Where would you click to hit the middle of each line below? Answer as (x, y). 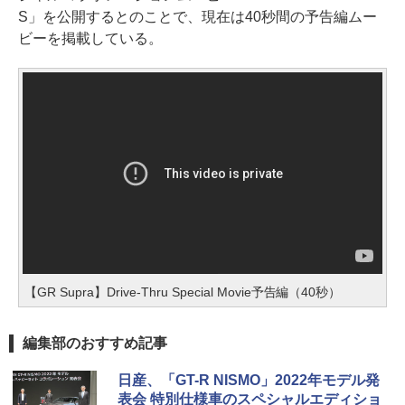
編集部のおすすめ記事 (95, 343)
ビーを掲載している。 (90, 38)
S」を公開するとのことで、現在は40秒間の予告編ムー (198, 16)
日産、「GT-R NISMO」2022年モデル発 (249, 380)
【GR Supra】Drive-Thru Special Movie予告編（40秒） (183, 292)
